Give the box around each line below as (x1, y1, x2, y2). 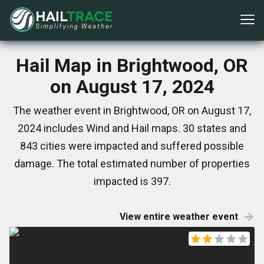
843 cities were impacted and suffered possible (20, 140, 244, 152)
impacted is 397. (93, 175, 171, 187)
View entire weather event (120, 211, 238, 222)
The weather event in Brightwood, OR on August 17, (13, 104, 251, 117)
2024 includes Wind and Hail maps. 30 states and (18, 122, 246, 134)
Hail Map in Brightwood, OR (16, 54, 248, 77)
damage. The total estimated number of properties (14, 157, 250, 170)
